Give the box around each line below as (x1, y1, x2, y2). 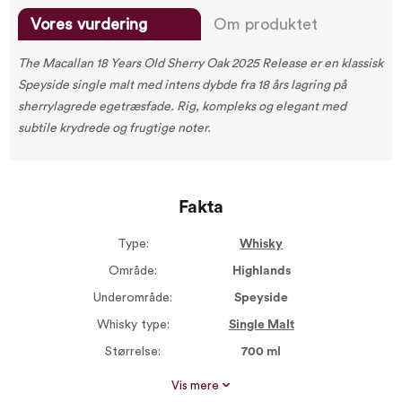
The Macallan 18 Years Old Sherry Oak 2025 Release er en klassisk (18, 57, 383, 70)
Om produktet (214, 16, 318, 32)
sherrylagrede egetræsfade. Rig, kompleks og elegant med (18, 100, 346, 113)
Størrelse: (105, 345, 162, 358)
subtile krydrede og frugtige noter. (18, 122, 211, 135)
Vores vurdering (31, 16, 147, 32)
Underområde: (93, 292, 173, 304)
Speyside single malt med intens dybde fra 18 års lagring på (18, 79, 346, 92)
